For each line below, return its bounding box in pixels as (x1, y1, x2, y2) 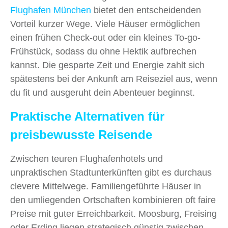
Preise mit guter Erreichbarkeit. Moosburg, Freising (10, 208, 217, 219)
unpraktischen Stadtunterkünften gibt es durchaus (10, 167, 212, 178)
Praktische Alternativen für (10, 109, 164, 123)
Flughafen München (10, 5, 91, 15)
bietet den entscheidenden (91, 5, 201, 15)
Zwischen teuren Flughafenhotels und (10, 153, 163, 164)
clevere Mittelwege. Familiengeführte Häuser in (10, 181, 201, 191)
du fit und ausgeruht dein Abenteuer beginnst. (10, 87, 195, 98)
